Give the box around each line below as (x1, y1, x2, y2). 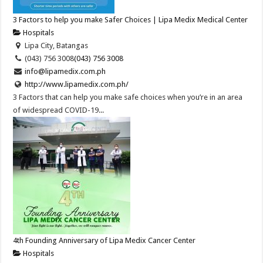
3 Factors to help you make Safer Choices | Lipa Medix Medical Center (13, 15, 248, 25)
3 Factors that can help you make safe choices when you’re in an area (13, 93, 243, 102)
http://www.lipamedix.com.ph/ (24, 80, 129, 89)
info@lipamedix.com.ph (24, 67, 106, 76)
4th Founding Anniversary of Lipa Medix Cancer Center (13, 236, 196, 245)
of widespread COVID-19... (13, 106, 104, 115)
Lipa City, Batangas (22, 41, 88, 50)
